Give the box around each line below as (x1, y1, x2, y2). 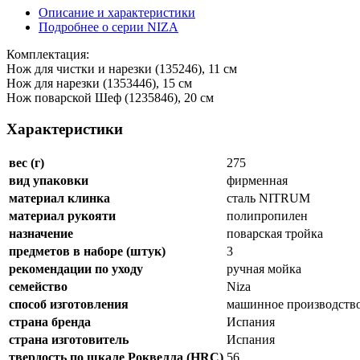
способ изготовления (9, 297, 129, 311)
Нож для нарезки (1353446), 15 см (6, 76, 192, 91)
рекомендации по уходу (9, 261, 143, 276)
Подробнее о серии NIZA (39, 20, 178, 35)
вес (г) (9, 155, 44, 170)
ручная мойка (227, 261, 301, 276)
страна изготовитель (9, 332, 129, 346)
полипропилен (227, 208, 308, 223)
